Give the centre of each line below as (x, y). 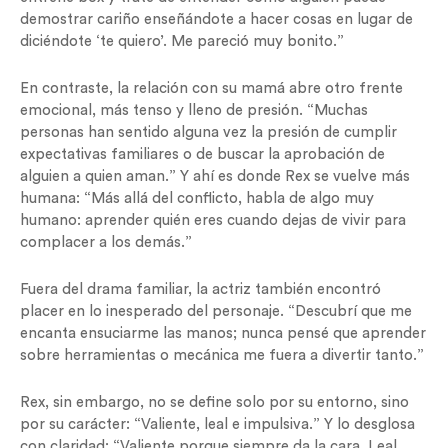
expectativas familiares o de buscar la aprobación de (202, 154)
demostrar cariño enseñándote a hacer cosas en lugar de (216, 19)
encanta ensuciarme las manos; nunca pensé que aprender (223, 333)
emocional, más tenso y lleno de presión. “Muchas (194, 110)
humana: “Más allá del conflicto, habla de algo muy (197, 198)
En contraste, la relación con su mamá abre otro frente (211, 88)
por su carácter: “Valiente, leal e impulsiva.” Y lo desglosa (217, 424)
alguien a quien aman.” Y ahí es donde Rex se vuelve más (215, 176)
